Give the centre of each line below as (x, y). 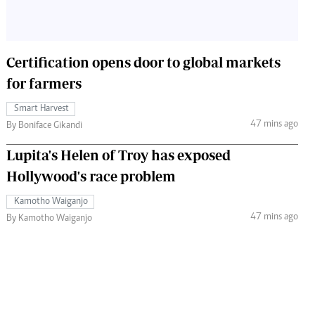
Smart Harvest (41, 109)
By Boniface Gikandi (50, 126)
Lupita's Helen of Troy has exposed (118, 155)
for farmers (44, 83)
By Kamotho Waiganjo (55, 218)
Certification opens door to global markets (143, 62)
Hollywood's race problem (91, 176)
